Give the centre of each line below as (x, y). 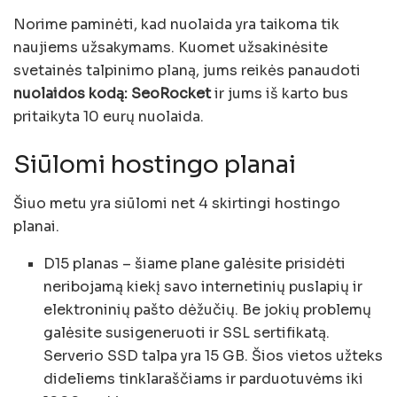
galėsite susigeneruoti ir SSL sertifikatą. (187, 333)
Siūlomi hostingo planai (155, 164)
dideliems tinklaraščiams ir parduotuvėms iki (204, 379)
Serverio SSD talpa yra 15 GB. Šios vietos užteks (214, 356)
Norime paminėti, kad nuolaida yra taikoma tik (176, 25)
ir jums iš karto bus (280, 94)
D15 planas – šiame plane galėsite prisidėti (195, 264)
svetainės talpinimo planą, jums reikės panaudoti (187, 71)
